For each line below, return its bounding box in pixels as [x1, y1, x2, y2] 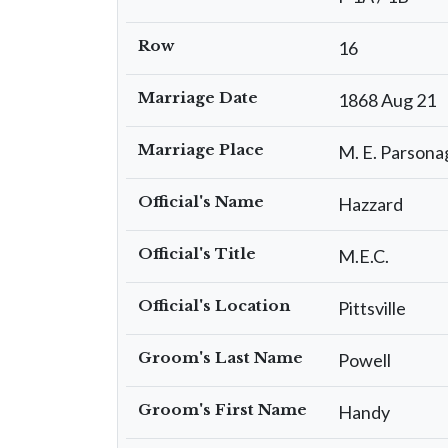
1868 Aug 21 [338, 89, 436, 111]
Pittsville [338, 297, 406, 319]
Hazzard [338, 193, 403, 215]
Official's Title [138, 244, 256, 263]
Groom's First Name [138, 400, 307, 419]
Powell [338, 349, 391, 371]
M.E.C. [338, 245, 389, 267]
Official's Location [138, 296, 290, 315]
